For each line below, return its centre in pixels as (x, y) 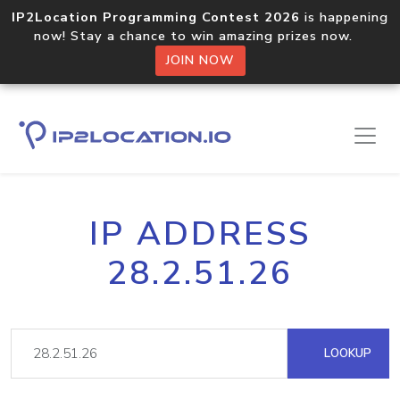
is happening (344, 17)
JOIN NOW (200, 60)
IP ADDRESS (200, 234)
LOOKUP (346, 353)
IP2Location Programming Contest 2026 (156, 17)
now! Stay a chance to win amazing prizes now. (200, 36)
